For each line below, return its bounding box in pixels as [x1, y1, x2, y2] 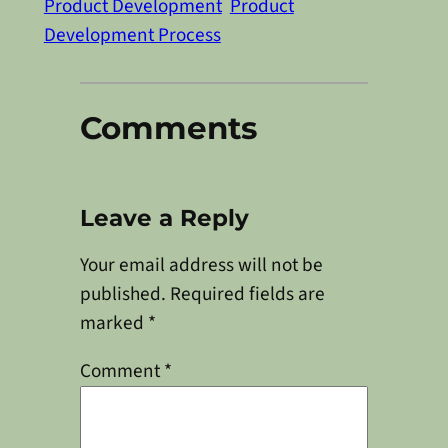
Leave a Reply [79, 203, 249, 232]
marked [79, 309, 148, 338]
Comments [79, 109, 257, 148]
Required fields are [169, 280, 325, 309]
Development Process [43, 21, 221, 50]
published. [79, 280, 166, 309]
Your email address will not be [79, 251, 323, 280]
